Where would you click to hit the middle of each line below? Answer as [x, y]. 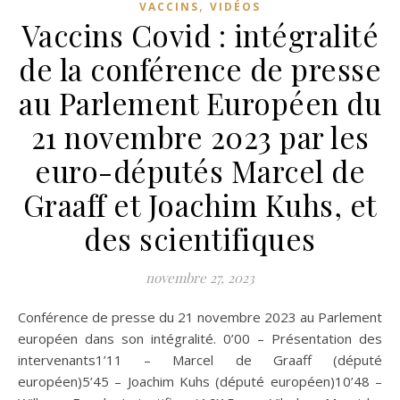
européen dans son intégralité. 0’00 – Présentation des [200, 338]
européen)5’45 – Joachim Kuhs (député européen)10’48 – [200, 381]
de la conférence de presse [200, 68]
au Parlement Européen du [200, 102]
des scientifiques [200, 238]
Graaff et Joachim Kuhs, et [200, 204]
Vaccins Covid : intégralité [200, 34]
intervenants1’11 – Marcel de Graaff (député [200, 359]
